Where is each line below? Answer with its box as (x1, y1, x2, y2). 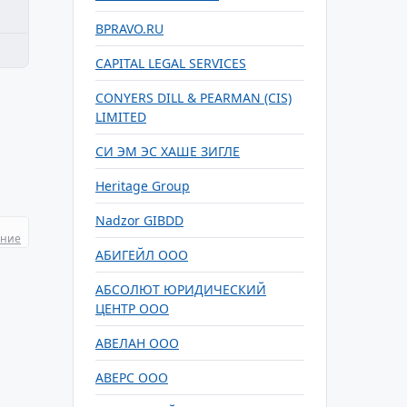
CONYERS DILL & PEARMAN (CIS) (95, 89, 292, 106)
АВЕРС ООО (95, 369, 168, 386)
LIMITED (95, 108, 146, 125)
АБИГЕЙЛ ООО (95, 246, 188, 263)
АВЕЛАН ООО (95, 334, 179, 352)
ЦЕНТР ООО (95, 300, 169, 317)
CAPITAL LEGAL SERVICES (95, 55, 246, 72)
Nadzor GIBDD (95, 212, 184, 229)
